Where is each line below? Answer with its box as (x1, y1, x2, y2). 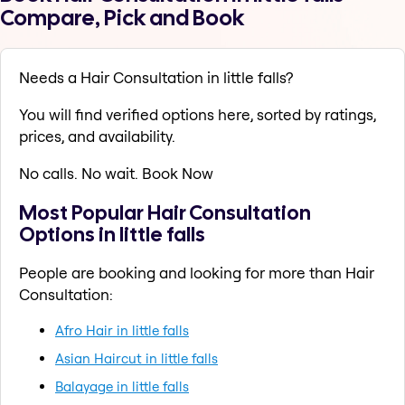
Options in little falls (19, 220, 205, 248)
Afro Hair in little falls (55, 321, 189, 339)
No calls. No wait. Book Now (19, 164, 213, 184)
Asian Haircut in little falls (55, 349, 218, 367)
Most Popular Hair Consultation (19, 198, 311, 226)
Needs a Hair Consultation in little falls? (19, 68, 293, 88)
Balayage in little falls (55, 377, 189, 395)
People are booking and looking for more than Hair (19, 262, 374, 282)
